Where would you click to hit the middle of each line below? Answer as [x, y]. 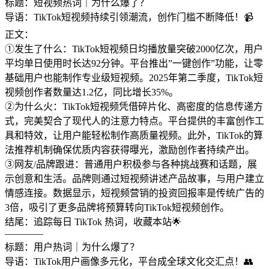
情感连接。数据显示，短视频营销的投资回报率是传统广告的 [134, 193]
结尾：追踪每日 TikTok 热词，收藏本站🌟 [93, 222]
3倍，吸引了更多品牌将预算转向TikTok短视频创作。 [117, 208]
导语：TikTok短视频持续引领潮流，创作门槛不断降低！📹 [129, 17]
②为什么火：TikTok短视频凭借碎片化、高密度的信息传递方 [134, 107]
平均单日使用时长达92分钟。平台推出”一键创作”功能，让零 [134, 64]
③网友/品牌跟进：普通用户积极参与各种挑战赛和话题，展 [131, 165]
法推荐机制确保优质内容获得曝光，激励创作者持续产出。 [130, 150]
